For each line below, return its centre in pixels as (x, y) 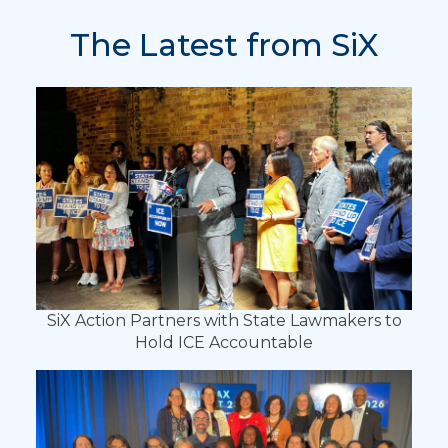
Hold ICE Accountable (224, 343)
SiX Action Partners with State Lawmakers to (224, 321)
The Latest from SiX (224, 44)
